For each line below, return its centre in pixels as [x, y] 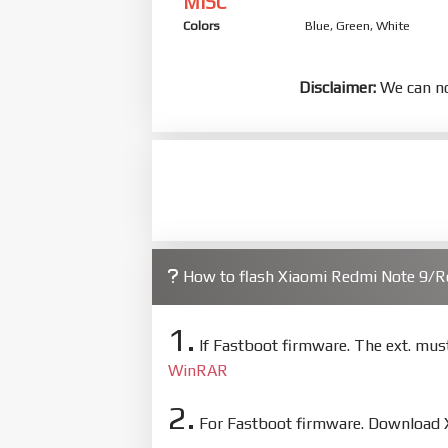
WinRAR [198, 370]
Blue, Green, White [358, 25]
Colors [201, 25]
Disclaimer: [337, 87]
